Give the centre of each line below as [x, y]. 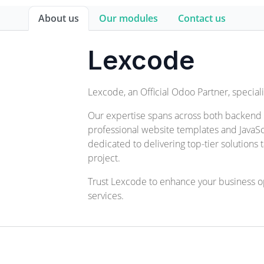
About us [59, 18]
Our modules [128, 18]
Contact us [202, 18]
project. [104, 158]
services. [106, 196]
